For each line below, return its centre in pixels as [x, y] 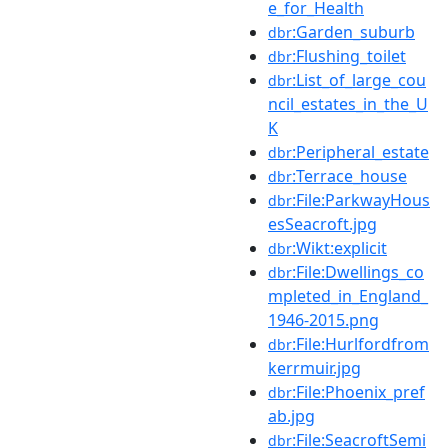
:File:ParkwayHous [361, 199]
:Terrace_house [349, 175]
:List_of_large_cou [359, 79]
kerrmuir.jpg [314, 367]
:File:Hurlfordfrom [360, 343]
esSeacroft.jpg [322, 223]
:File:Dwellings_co [358, 271]
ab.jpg [291, 415]
